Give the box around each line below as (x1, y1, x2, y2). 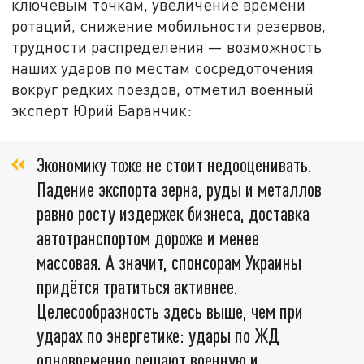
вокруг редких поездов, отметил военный (11, 79, 314, 98)
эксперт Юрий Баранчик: (11, 100, 193, 119)
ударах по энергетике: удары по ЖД (37, 323, 279, 348)
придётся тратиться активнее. (37, 275, 238, 299)
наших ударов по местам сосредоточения (11, 58, 314, 77)
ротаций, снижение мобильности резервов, (11, 15, 327, 35)
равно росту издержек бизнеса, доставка (37, 201, 310, 226)
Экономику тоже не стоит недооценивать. (37, 153, 312, 177)
